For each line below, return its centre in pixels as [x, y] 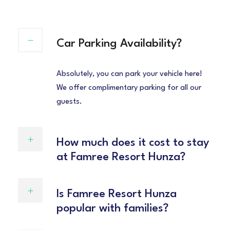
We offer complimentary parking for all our [129, 88]
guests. [69, 102]
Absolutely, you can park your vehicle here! [129, 74]
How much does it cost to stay [133, 143]
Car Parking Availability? [119, 44]
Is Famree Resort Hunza [117, 194]
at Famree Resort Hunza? [121, 157]
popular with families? [112, 209]
